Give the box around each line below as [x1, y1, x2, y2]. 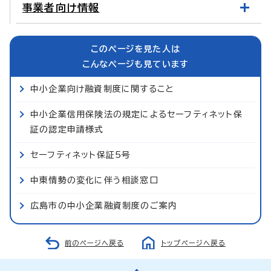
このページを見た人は [91, 44, 180, 53]
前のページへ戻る [65, 239, 124, 246]
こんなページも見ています [82, 59, 189, 68]
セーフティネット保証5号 [30, 150, 131, 159]
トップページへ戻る [161, 239, 226, 246]
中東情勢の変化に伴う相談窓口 [30, 175, 158, 184]
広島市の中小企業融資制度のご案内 [30, 201, 178, 210]
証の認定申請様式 [30, 125, 104, 134]
